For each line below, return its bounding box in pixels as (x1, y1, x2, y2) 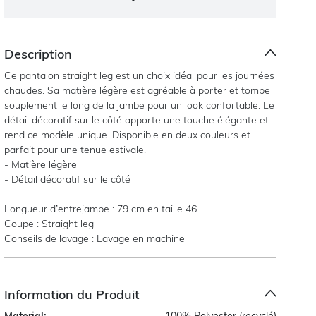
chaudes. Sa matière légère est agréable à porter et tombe (4, 83, 271, 97)
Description (4, 45, 73, 62)
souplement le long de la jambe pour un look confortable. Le (4, 98, 275, 111)
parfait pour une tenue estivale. (4, 142, 147, 156)
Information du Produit (4, 286, 140, 303)
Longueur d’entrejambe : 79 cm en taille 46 (4, 202, 197, 215)
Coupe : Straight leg (4, 217, 95, 230)
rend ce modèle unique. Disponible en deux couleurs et (4, 128, 251, 141)
